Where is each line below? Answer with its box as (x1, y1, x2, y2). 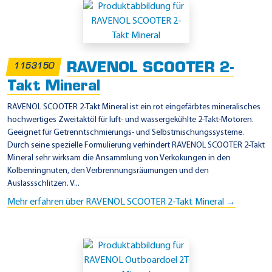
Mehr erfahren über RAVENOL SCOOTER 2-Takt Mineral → (7, 197, 236, 207)
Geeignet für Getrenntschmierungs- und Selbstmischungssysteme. (7, 127, 244, 137)
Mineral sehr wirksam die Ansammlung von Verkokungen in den (7, 153, 231, 163)
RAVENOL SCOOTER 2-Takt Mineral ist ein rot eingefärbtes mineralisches (7, 102, 260, 112)
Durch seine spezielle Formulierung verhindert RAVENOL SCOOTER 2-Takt (7, 140, 265, 150)
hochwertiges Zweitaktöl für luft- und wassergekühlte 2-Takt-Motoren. (7, 115, 254, 124)
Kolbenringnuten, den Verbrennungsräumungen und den (7, 166, 209, 175)
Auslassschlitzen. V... (7, 178, 80, 188)
